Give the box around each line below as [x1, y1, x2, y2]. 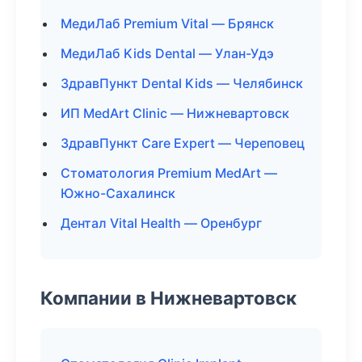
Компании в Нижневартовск [40, 287, 297, 309]
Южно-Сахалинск [61, 185, 175, 201]
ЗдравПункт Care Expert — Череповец [61, 135, 305, 151]
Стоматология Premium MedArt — [61, 165, 277, 181]
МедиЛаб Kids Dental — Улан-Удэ [61, 45, 274, 61]
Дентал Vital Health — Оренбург [61, 215, 262, 231]
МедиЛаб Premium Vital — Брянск [61, 15, 274, 32]
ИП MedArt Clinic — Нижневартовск [61, 105, 289, 121]
